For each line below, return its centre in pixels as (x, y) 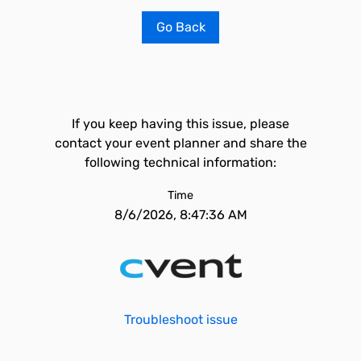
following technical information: (180, 162)
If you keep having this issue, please (180, 124)
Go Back (180, 27)
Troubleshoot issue (180, 320)
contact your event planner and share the (180, 143)
